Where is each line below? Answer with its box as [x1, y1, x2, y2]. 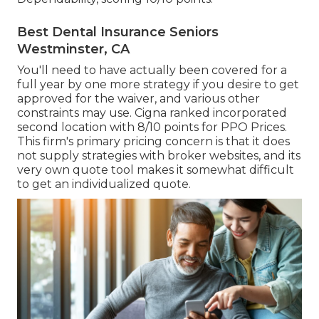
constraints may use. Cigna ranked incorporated [17, 106, 287, 120]
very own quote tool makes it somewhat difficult [17, 163, 294, 177]
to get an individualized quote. [17, 177, 191, 192]
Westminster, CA [17, 41, 130, 58]
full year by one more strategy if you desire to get [17, 78, 299, 92]
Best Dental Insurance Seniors [17, 24, 219, 41]
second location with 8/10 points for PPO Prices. [17, 120, 287, 135]
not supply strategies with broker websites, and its [17, 149, 300, 163]
